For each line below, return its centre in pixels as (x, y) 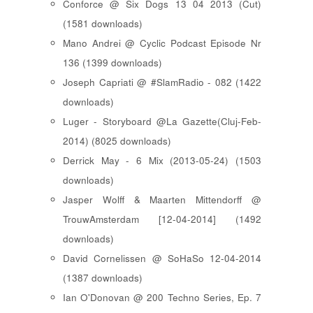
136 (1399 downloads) (112, 63)
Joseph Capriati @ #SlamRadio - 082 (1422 (162, 82)
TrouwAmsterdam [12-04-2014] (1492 (162, 219)
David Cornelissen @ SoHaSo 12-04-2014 (162, 259)
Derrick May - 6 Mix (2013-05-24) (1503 (162, 161)
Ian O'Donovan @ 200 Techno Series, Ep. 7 (162, 298)
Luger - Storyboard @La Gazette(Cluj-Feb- (162, 122)
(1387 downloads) (103, 278)
